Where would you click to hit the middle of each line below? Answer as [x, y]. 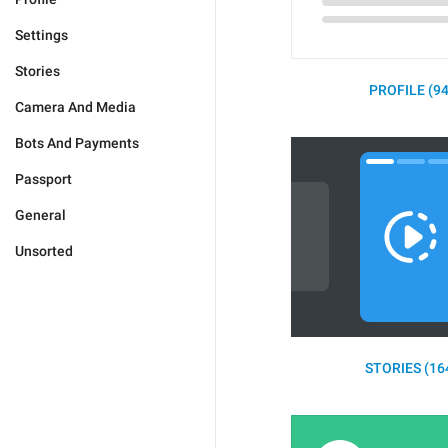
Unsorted [44, 251]
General [40, 215]
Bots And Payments [77, 143]
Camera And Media [75, 107]
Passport [43, 179]
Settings [41, 35]
